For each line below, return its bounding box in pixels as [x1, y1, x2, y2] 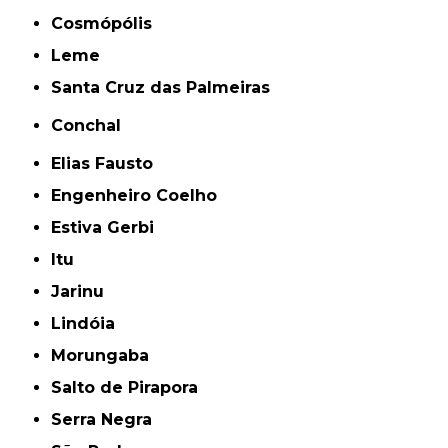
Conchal [63, 116, 122, 136]
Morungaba [66, 346, 150, 366]
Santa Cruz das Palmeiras [62, 78, 271, 98]
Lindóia [61, 314, 116, 334]
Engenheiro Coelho [61, 186, 218, 206]
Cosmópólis [63, 14, 153, 34]
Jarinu [60, 282, 105, 302]
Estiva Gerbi [61, 218, 155, 238]
